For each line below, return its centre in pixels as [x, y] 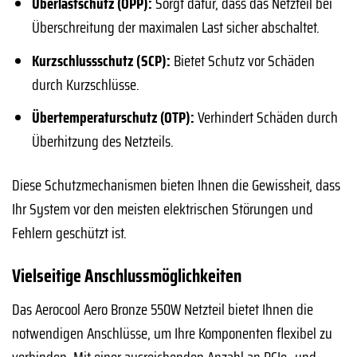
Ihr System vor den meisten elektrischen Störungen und [163, 209]
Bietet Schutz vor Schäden [242, 60]
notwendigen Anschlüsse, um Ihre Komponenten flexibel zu [172, 333]
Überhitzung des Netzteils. [102, 141]
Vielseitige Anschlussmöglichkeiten [127, 276]
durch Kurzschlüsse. [85, 84]
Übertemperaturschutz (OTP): [113, 118]
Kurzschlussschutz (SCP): [101, 60]
